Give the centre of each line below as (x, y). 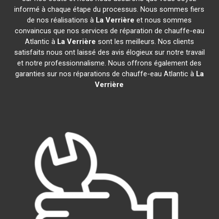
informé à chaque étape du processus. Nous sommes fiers (109, 9)
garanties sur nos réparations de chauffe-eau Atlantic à (105, 74)
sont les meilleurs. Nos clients (145, 42)
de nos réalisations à (62, 20)
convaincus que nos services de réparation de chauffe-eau (109, 31)
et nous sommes (163, 20)
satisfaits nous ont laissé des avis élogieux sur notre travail (109, 52)
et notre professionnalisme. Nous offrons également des (109, 63)
